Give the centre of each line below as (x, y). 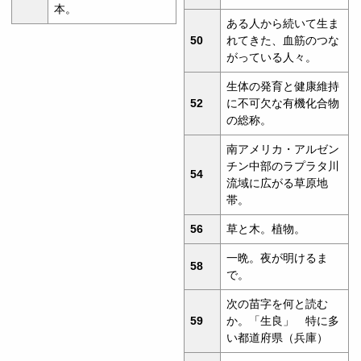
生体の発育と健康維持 (283, 86)
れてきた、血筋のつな (283, 40)
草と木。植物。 (266, 228)
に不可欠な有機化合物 (283, 103)
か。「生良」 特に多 (283, 320)
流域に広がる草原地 (278, 183)
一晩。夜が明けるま (278, 257)
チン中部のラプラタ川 (283, 166)
